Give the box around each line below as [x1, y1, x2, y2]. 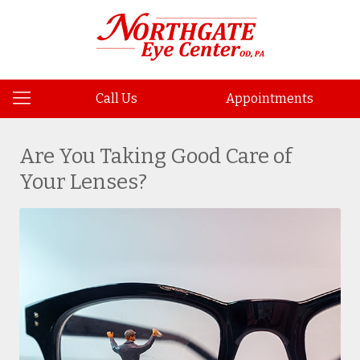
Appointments [225, 91, 313, 106]
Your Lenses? [19, 170, 147, 194]
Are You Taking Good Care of [19, 144, 292, 169]
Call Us [96, 91, 138, 106]
